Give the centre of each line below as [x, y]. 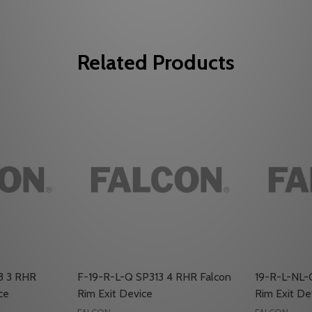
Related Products [156, 63]
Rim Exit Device [115, 294]
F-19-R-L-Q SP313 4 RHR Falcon [154, 277]
